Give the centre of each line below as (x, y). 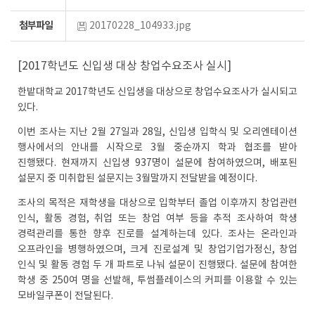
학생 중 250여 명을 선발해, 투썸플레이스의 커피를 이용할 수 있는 (157, 281)
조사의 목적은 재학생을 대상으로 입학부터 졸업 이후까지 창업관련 (157, 203)
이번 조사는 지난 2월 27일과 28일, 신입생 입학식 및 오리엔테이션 (157, 132)
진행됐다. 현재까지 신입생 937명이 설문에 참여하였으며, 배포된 (157, 163)
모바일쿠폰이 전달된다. (65, 296)
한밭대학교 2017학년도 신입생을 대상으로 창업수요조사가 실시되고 (157, 92)
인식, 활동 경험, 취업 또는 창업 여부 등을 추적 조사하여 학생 (157, 219)
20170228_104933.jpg (140, 26)
